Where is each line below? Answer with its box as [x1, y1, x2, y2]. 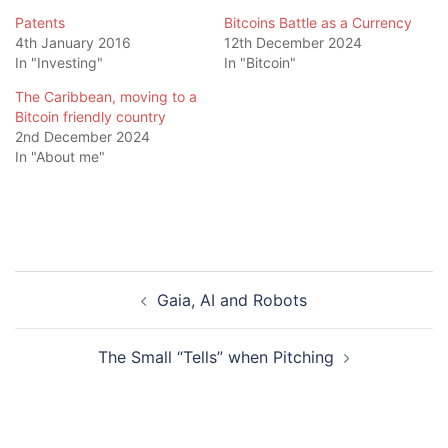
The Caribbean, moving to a [15, 87, 197, 105]
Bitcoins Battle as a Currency [224, 13, 412, 31]
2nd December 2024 [15, 127, 150, 145]
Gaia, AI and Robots [157, 289, 307, 310]
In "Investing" [15, 53, 103, 71]
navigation [14, 296, 137, 326]
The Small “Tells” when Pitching [98, 346, 334, 367]
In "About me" [15, 147, 105, 165]
